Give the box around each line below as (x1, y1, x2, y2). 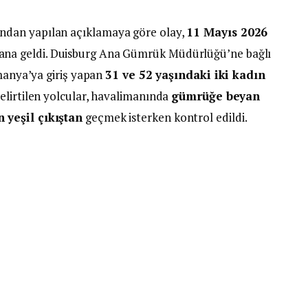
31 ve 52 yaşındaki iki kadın (105, 66, 265, 82)
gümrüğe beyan (171, 87, 261, 104)
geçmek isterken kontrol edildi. (82, 109, 247, 125)
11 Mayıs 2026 (186, 23, 268, 40)
